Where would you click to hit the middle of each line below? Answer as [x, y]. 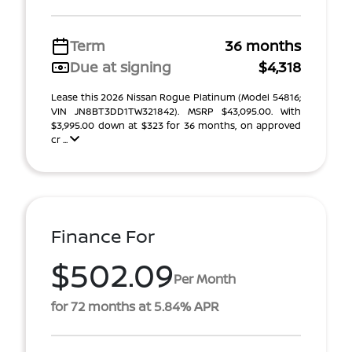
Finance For [103, 236]
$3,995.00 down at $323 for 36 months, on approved [176, 125]
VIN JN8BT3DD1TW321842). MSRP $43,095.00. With [176, 111]
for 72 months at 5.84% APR [135, 306]
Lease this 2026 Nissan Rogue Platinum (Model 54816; [176, 97]
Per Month [205, 279]
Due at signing [121, 67]
